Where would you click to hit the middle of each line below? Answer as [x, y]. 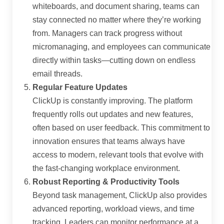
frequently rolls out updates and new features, [113, 114]
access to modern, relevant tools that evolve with [118, 155]
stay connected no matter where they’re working [117, 20]
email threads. [57, 74]
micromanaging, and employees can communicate [121, 47]
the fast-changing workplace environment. [106, 168]
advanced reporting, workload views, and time [113, 209]
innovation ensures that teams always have [109, 141]
